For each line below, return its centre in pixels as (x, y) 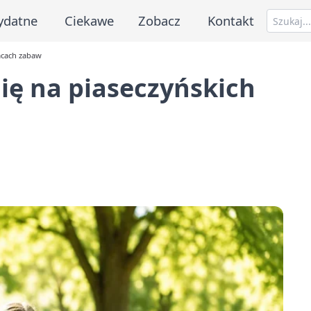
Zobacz (160, 20)
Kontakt (231, 20)
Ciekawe (89, 20)
